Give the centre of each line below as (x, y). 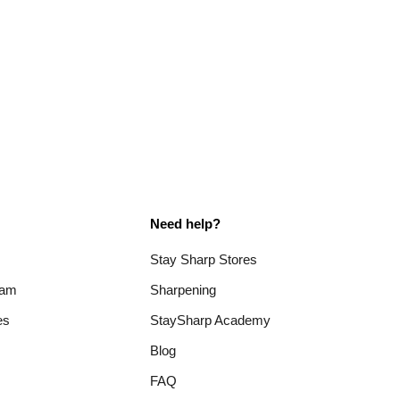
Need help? (186, 223)
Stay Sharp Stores (204, 259)
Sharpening (183, 289)
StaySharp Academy (211, 320)
